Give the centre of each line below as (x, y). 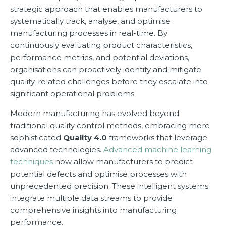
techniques (32, 162)
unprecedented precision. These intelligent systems (109, 186)
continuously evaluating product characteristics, (101, 45)
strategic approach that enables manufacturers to (106, 9)
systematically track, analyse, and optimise (90, 21)
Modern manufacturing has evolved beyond (95, 114)
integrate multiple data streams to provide (91, 198)
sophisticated (37, 138)
